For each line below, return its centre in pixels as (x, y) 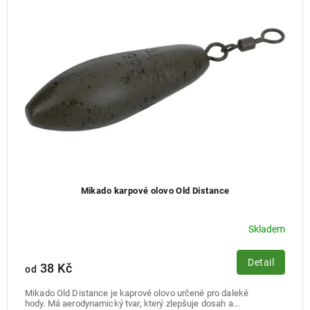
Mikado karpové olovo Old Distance (155, 190)
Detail (261, 262)
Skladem (267, 229)
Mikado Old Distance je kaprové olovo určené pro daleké (137, 293)
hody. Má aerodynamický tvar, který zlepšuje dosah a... (133, 303)
